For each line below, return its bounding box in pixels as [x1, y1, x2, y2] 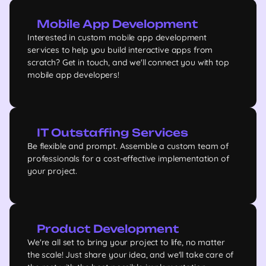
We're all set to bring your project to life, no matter [27, 237, 225, 248]
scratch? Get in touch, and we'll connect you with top [27, 57, 229, 68]
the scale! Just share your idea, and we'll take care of [27, 249, 234, 260]
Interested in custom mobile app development [27, 32, 207, 43]
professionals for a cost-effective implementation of [27, 153, 229, 164]
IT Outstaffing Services [37, 126, 188, 139]
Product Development [37, 222, 179, 235]
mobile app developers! [27, 69, 119, 80]
